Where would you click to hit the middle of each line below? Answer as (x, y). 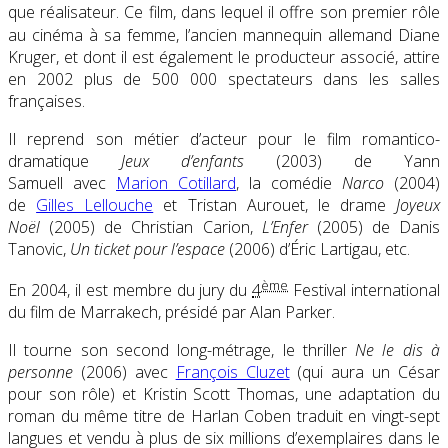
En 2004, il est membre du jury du (130, 289)
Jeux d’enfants (182, 160)
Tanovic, (39, 248)
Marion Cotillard (176, 182)
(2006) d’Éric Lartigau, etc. (317, 248)
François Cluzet (232, 371)
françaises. (46, 100)
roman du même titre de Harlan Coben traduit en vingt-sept (224, 415)
